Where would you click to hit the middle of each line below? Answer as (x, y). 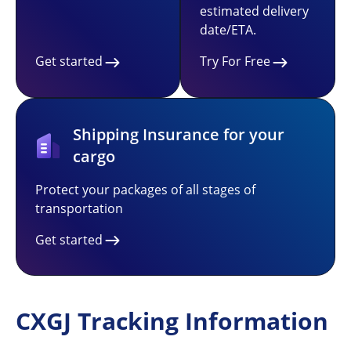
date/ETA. (228, 30)
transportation (79, 208)
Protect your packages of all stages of (145, 189)
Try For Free (235, 61)
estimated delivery (254, 11)
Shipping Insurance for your (178, 134)
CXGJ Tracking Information (172, 321)
